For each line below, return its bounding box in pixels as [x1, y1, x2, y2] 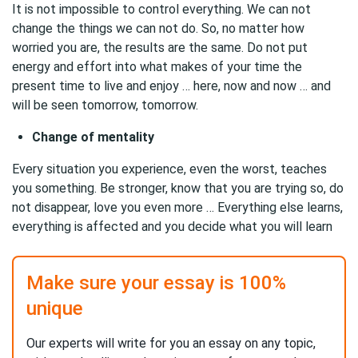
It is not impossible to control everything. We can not [12, 2, 311, 17]
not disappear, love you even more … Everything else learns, [12, 200, 343, 215]
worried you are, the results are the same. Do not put [12, 40, 308, 55]
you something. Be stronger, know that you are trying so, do [12, 181, 344, 196]
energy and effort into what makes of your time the [12, 59, 302, 74]
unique [26, 297, 83, 320]
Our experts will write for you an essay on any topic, [26, 336, 316, 351]
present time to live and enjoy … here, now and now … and [12, 78, 331, 93]
